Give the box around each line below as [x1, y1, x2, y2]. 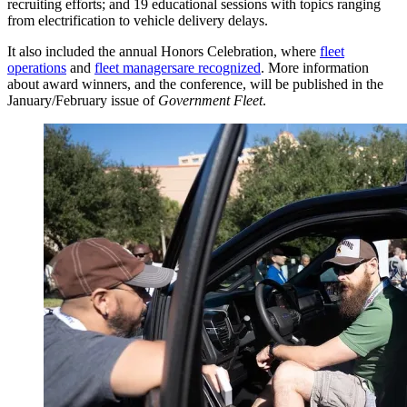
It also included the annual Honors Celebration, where [7, 44, 320, 60]
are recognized [177, 60, 261, 76]
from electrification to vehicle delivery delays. [7, 13, 268, 29]
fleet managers [94, 60, 177, 76]
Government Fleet [158, 93, 263, 109]
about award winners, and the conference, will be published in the [7, 76, 383, 93]
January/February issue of [7, 93, 158, 109]
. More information [261, 60, 369, 76]
